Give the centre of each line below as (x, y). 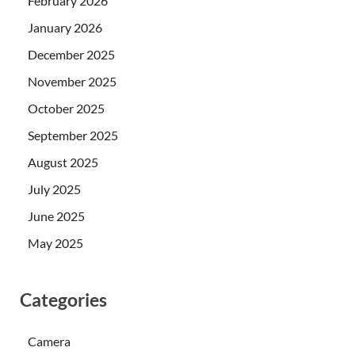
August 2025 (63, 162)
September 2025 (73, 136)
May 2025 (55, 243)
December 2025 (71, 55)
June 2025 (56, 216)
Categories (63, 300)
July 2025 (54, 189)
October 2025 (66, 109)
